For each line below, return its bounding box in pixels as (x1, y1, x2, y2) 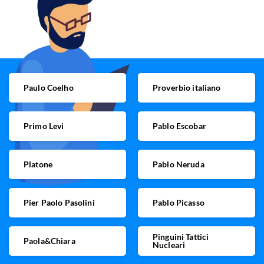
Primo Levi (24, 121, 64, 131)
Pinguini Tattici (153, 232, 209, 242)
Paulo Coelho (24, 82, 74, 93)
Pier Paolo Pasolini (24, 197, 95, 208)
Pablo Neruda (153, 159, 204, 170)
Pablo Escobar (153, 121, 206, 131)
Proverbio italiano (153, 82, 221, 93)
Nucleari (153, 240, 186, 250)
